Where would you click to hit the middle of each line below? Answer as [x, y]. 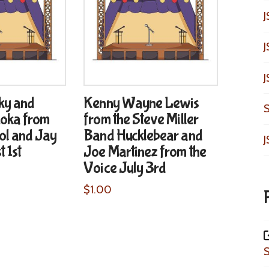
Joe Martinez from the [145, 152]
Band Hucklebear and [143, 136]
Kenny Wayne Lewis [141, 103]
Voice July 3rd [125, 168]
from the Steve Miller [141, 119]
